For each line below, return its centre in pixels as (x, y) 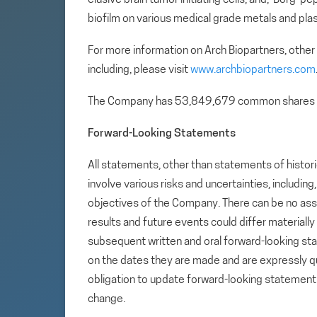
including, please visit (139, 70)
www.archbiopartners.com (253, 70)
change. (106, 299)
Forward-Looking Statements (162, 133)
